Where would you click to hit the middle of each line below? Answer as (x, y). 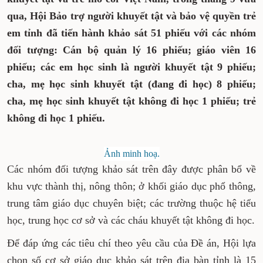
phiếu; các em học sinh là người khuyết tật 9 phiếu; (131, 67)
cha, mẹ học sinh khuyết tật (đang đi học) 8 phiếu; (131, 84)
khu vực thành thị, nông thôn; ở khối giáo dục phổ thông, (131, 186)
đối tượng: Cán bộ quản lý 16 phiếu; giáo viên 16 (131, 50)
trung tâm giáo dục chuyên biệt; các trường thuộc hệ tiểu (131, 203)
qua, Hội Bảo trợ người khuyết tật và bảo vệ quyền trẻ (131, 16)
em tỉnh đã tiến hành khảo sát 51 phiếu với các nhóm (131, 33)
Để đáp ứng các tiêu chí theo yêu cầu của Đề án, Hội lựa (131, 243)
